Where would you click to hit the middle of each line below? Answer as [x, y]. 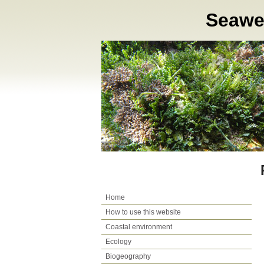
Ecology [118, 241]
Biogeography [128, 256]
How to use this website [143, 212]
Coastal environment [139, 227]
